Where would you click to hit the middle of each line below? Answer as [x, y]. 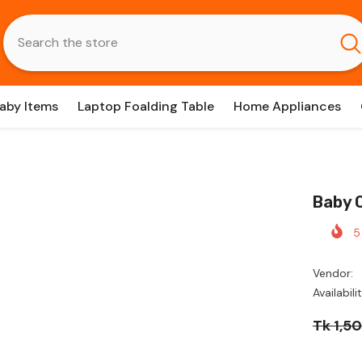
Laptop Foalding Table [146, 106]
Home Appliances [287, 106]
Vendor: [333, 274]
